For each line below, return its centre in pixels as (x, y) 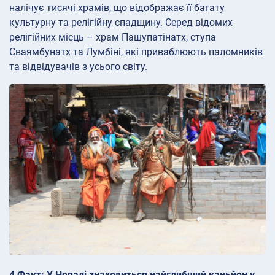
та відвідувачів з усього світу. (78, 67)
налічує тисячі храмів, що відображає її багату (117, 8)
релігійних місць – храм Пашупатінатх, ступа (113, 37)
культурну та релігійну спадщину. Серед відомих (121, 23)
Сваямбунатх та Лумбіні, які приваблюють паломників (136, 52)
